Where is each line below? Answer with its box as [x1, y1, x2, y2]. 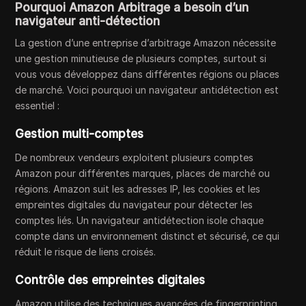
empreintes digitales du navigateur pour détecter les [15, 199, 253, 210]
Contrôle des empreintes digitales [15, 273, 206, 287]
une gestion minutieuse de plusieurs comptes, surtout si [15, 53, 267, 64]
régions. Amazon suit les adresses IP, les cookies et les [15, 183, 261, 195]
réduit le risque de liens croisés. [15, 246, 156, 258]
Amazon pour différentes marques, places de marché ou [15, 167, 270, 179]
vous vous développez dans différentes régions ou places [15, 68, 280, 80]
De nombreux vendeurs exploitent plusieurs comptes [15, 152, 254, 163]
